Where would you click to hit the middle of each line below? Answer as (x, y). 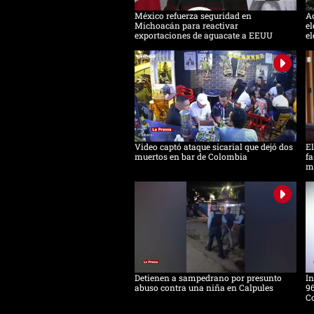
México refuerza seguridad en (193, 16)
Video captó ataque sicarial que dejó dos (214, 147)
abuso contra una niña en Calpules (204, 288)
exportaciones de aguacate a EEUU (204, 35)
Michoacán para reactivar (186, 26)
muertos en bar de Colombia (191, 157)
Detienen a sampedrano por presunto (208, 278)
